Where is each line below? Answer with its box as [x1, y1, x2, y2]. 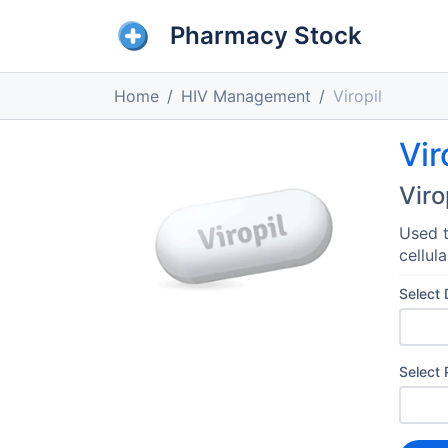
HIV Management [181, 86, 311, 106]
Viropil [333, 86, 382, 106]
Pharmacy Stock [170, 21, 362, 50]
